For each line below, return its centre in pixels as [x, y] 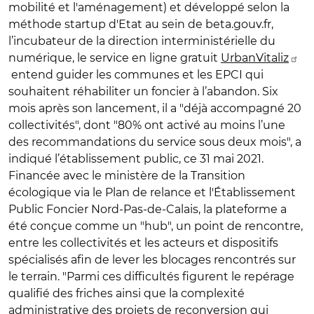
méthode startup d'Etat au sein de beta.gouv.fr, [141, 24]
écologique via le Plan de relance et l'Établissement [152, 192]
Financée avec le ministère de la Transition [127, 175]
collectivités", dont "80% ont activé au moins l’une [147, 125]
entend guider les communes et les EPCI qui [136, 74]
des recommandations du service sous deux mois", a [155, 142]
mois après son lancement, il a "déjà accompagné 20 [155, 108]
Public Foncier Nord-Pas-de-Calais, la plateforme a [148, 209]
